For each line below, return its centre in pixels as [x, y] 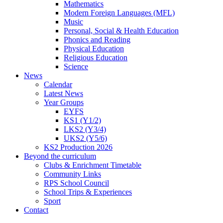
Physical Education [94, 48]
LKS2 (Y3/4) [85, 129]
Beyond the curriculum [60, 156]
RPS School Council [76, 183]
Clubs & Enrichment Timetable [93, 165]
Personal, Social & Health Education [121, 30]
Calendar [58, 84]
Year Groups [64, 102]
